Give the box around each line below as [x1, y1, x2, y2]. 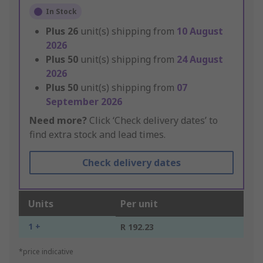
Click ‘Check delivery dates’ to [87, 114, 218, 127]
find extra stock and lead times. [29, 128, 166, 141]
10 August [177, 25, 223, 38]
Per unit [120, 197, 158, 211]
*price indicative [19, 247, 73, 257]
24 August [177, 53, 223, 66]
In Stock [46, 6, 77, 17]
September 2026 [46, 95, 122, 109]
